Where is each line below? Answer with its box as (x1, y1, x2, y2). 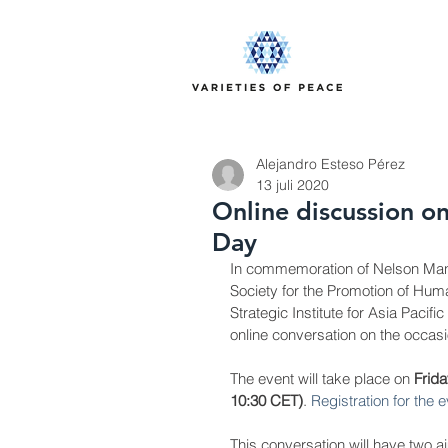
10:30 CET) (230, 391, 303, 410)
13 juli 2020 (256, 176, 329, 194)
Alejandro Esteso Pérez (256, 155, 405, 173)
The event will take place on (230, 369, 414, 388)
